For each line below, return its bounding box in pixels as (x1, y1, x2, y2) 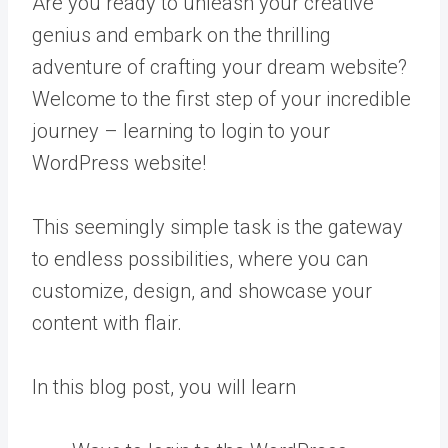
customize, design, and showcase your (32, 279, 372, 303)
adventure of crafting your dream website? (32, 55, 407, 79)
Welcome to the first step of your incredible (32, 87, 411, 111)
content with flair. (32, 311, 187, 335)
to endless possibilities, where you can (32, 247, 368, 271)
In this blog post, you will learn (32, 375, 296, 399)
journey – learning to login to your (32, 119, 330, 143)
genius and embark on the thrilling (32, 23, 331, 47)
